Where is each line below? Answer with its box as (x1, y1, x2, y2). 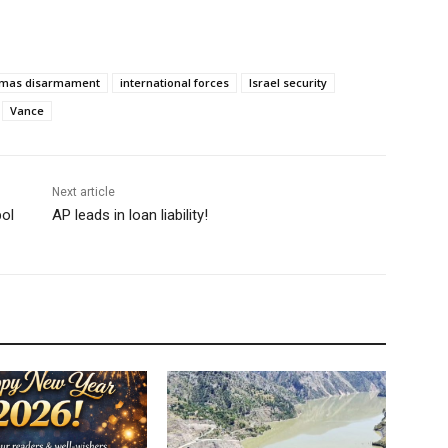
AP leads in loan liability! (51, 206, 208, 225)
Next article (51, 185, 115, 200)
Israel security (249, 75, 327, 91)
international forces (120, 75, 229, 91)
